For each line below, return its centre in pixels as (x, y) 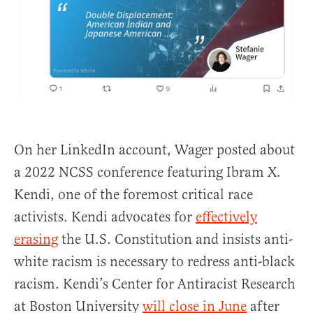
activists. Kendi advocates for (105, 217)
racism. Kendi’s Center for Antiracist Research (155, 284)
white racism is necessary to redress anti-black (154, 262)
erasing (36, 239)
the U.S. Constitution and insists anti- (175, 239)
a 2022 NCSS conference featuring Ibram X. (147, 172)
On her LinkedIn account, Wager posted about (154, 150)
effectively (226, 217)
